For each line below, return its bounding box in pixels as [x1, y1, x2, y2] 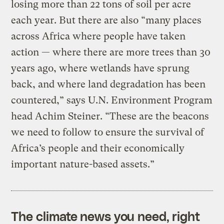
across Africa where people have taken [11, 30, 186, 42]
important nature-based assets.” [11, 158, 155, 170]
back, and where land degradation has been [11, 78, 206, 90]
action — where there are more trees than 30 [11, 46, 211, 58]
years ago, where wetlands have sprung [11, 62, 190, 74]
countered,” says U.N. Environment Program [11, 94, 213, 106]
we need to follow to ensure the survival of [11, 126, 204, 138]
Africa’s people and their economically [11, 142, 185, 154]
